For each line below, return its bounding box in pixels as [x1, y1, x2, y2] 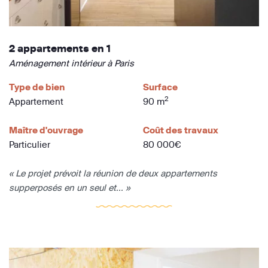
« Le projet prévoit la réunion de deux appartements [9, 167, 217, 179]
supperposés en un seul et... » [9, 182, 130, 194]
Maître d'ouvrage [9, 124, 83, 136]
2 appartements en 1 [9, 42, 111, 55]
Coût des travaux [143, 124, 218, 136]
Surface [143, 81, 178, 93]
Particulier [9, 139, 50, 151]
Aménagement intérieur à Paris [9, 57, 134, 69]
